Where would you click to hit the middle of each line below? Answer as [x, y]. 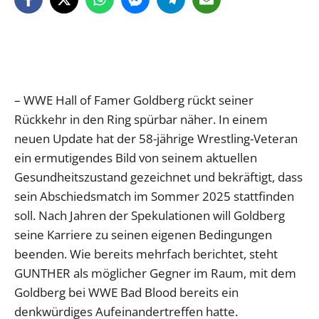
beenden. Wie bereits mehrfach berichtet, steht [146, 254]
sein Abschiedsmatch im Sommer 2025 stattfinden [154, 197]
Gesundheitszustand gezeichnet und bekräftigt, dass [158, 177]
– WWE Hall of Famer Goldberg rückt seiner [134, 100]
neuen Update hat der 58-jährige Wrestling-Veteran [156, 139]
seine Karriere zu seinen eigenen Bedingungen [143, 235]
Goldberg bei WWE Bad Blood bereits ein [126, 293]
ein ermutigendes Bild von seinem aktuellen [136, 158]
